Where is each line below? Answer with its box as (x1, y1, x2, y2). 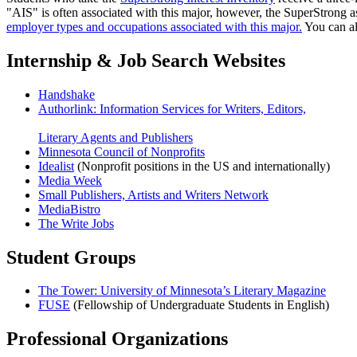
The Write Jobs (38, 216, 114, 230)
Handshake (38, 87, 95, 101)
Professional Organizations (6, 328, 228, 350)
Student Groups (6, 246, 135, 268)
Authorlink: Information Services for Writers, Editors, (38, 101, 306, 116)
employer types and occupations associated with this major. (6, 19, 302, 33)
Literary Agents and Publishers (38, 130, 193, 144)
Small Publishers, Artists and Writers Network (38, 187, 269, 202)
